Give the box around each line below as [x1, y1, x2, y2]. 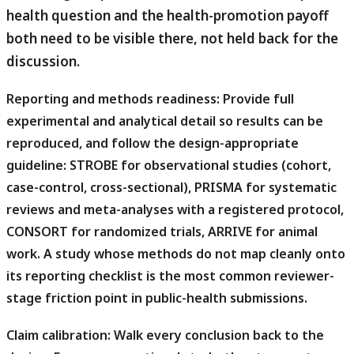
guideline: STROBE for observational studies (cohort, [6, 156, 331, 175]
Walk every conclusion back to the [111, 326, 324, 345]
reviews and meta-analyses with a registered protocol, [6, 201, 344, 219]
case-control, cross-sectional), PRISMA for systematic [6, 179, 337, 197]
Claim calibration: [6, 326, 111, 345]
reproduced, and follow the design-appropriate [6, 134, 299, 153]
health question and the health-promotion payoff [6, 6, 329, 24]
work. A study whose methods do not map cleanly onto [6, 245, 345, 263]
